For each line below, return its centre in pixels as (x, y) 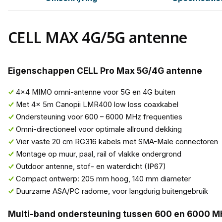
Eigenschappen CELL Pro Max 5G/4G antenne (105, 70)
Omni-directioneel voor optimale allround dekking (99, 130)
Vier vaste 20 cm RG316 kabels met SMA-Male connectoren (117, 142)
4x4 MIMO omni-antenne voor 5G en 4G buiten (95, 92)
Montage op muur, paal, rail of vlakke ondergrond (98, 154)
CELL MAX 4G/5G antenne (97, 37)
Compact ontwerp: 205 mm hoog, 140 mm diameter (103, 179)
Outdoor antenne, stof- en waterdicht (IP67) (91, 167)
